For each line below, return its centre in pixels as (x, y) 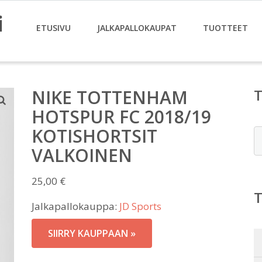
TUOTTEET (225, 28)
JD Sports (140, 206)
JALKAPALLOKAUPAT (137, 28)
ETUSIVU (54, 28)
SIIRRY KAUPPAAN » (92, 233)
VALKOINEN (82, 155)
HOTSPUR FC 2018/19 (121, 117)
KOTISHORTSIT (94, 136)
